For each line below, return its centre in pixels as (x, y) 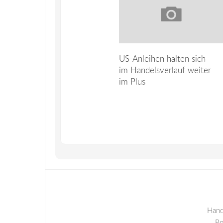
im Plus (132, 82)
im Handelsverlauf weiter (165, 70)
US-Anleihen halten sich (162, 59)
